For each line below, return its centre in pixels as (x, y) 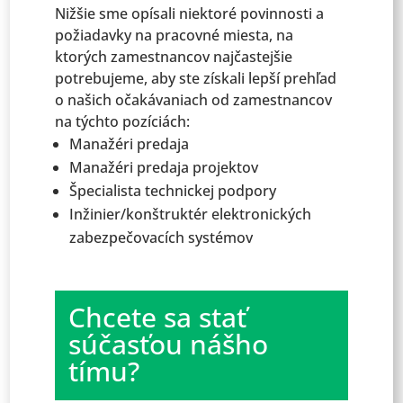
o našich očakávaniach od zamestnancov (194, 100)
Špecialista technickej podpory (173, 191)
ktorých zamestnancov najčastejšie (174, 57)
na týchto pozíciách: (123, 121)
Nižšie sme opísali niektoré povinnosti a (190, 13)
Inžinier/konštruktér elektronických (191, 214)
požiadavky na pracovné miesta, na (175, 35)
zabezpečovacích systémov (161, 237)
